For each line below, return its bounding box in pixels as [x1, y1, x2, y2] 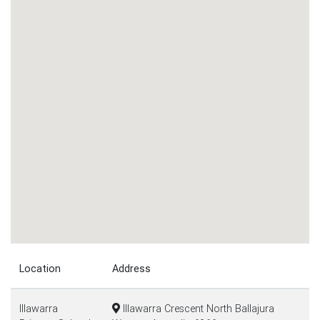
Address [112, 262, 151, 275]
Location [19, 262, 61, 275]
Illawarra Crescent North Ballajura [120, 302, 274, 315]
